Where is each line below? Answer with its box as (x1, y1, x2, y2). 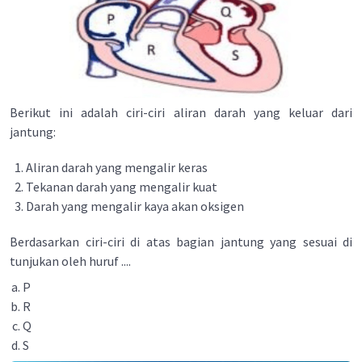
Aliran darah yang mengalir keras (26, 159, 208, 175)
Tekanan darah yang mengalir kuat (26, 179, 217, 195)
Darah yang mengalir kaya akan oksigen (26, 198, 244, 214)
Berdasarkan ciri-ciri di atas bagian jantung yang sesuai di (10, 234, 352, 250)
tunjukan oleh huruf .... (10, 253, 131, 269)
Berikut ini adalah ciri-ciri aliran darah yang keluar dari (10, 104, 352, 120)
